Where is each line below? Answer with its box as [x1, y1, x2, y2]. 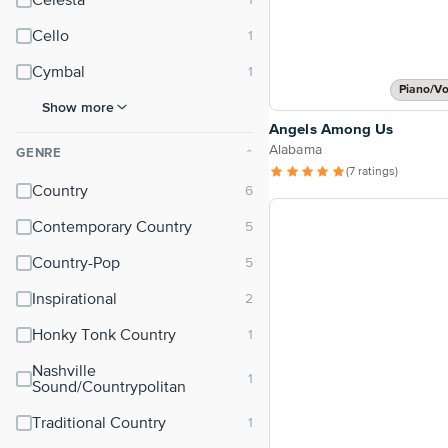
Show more [42, 99, 114, 115]
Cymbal [32, 65, 85, 81]
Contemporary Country [32, 220, 192, 236]
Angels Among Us [269, 122, 394, 138]
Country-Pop [32, 256, 120, 272]
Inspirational [32, 292, 117, 308]
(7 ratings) [346, 166, 399, 179]
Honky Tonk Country [32, 328, 176, 344]
